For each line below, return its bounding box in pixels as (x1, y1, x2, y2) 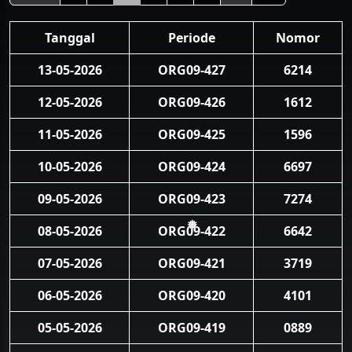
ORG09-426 (157, 93, 225, 111)
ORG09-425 (157, 126, 225, 143)
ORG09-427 (157, 61, 225, 79)
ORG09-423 (157, 190, 225, 207)
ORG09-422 (157, 222, 225, 240)
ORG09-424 (157, 158, 225, 175)
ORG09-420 (157, 287, 225, 304)
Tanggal (44, 29, 95, 46)
